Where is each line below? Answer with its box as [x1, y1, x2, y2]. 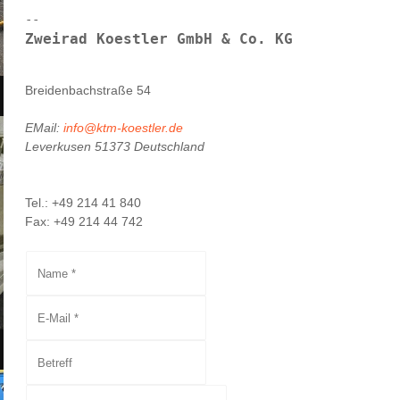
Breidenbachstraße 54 [25, 83, 151, 97]
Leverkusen [25, 139, 95, 154]
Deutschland [134, 139, 204, 154]
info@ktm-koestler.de [63, 121, 183, 135]
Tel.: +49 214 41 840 [25, 196, 141, 210]
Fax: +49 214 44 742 [25, 214, 143, 229]
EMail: [25, 121, 63, 135]
